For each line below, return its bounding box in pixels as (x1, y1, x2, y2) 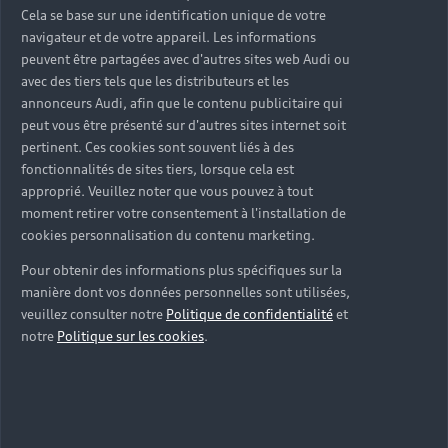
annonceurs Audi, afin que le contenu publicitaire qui (21, 95, 343, 112)
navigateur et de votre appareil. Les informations (21, 29, 316, 46)
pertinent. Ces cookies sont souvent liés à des (21, 139, 294, 156)
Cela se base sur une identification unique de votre (21, 7, 326, 24)
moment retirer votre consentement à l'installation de (21, 205, 346, 222)
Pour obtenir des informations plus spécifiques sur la (21, 262, 342, 279)
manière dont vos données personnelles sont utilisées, (21, 284, 350, 301)
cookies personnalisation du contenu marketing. (21, 227, 315, 244)
